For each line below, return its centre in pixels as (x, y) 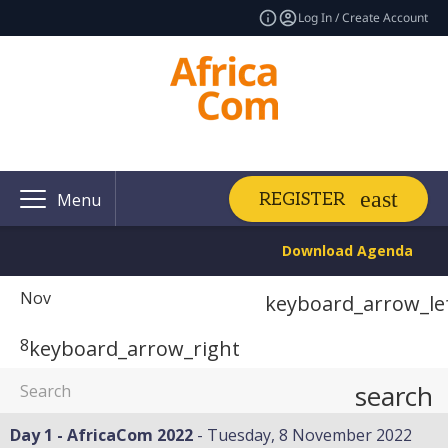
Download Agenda (347, 250)
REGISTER (302, 199)
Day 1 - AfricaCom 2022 (101, 435)
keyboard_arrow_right (134, 348)
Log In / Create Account (363, 17)
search (394, 396)
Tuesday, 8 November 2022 (309, 435)
